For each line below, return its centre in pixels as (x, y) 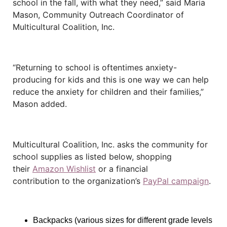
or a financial (122, 169)
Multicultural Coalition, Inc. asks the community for (110, 144)
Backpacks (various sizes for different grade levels (123, 220)
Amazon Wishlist (64, 169)
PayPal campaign (176, 181)
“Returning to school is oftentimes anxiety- (95, 67)
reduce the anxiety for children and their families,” (108, 92)
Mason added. (40, 104)
